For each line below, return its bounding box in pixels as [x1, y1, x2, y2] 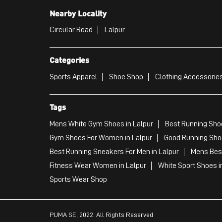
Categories [49, 54, 89, 65]
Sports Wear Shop [49, 175, 107, 183]
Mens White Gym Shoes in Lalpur [49, 119, 153, 128]
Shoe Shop [109, 72, 143, 81]
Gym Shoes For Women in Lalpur [49, 133, 152, 142]
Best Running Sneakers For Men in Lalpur [49, 147, 179, 156]
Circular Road [49, 26, 93, 34]
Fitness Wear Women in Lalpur [49, 161, 146, 169]
